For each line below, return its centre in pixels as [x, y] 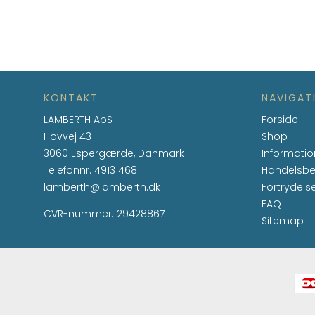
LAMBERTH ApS [78, 119]
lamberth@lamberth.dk [102, 187]
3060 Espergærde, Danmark [114, 153]
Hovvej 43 [67, 136]
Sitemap [283, 220]
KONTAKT [71, 97]
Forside [280, 119]
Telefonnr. [69, 170]
